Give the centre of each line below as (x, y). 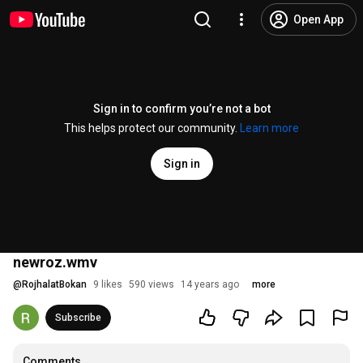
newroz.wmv (55, 262)
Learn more (269, 128)
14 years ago (210, 284)
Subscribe (78, 318)
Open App (318, 19)
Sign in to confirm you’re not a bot (181, 109)
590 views (152, 284)
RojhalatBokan (54, 284)
